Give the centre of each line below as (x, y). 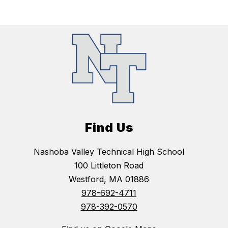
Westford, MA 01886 (109, 179)
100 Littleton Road (109, 166)
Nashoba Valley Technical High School (109, 152)
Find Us (109, 128)
